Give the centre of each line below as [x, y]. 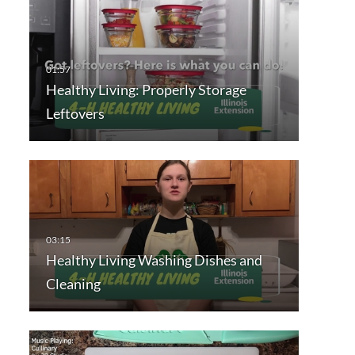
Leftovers [75, 114]
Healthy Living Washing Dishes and [154, 260]
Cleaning [73, 284]
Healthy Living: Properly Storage [146, 90]
